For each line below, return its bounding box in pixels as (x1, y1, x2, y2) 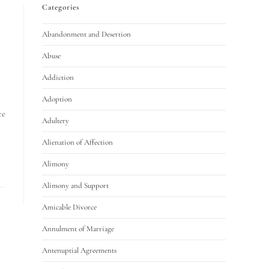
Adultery (42, 116, 69, 125)
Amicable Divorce (42, 202, 97, 212)
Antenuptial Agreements (42, 246, 116, 255)
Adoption (42, 94, 72, 104)
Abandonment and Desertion (42, 29, 131, 39)
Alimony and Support (42, 181, 109, 190)
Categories (42, 2, 79, 12)
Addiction (42, 73, 74, 82)
